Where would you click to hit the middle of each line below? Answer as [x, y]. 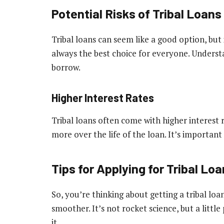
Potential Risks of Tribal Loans [136, 13]
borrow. [66, 67]
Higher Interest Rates [103, 97]
